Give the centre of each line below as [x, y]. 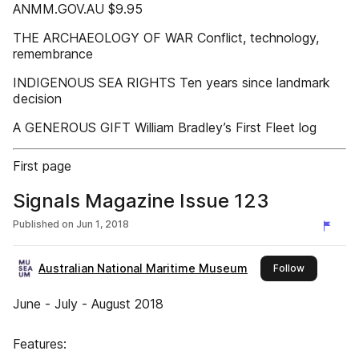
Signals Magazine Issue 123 [141, 201]
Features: [40, 344]
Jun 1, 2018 [103, 224]
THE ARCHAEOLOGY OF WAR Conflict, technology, [166, 38]
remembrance [53, 54]
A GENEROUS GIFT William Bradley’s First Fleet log [165, 127]
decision [37, 99]
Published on [43, 224]
